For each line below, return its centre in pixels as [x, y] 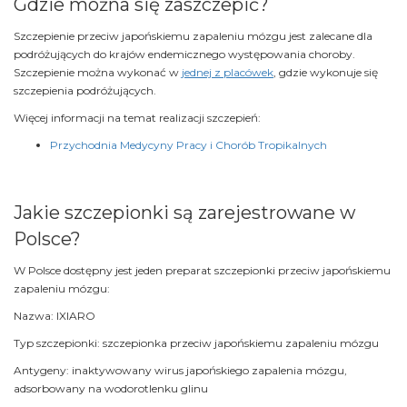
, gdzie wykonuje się [326, 73]
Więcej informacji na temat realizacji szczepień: [137, 118]
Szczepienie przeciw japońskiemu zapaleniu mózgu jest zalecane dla [193, 36]
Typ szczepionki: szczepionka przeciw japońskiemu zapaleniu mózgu [196, 343]
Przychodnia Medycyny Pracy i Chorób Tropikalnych [189, 145]
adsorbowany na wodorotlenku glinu [111, 389]
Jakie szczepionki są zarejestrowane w [184, 213]
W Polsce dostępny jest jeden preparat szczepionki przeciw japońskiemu [202, 271]
